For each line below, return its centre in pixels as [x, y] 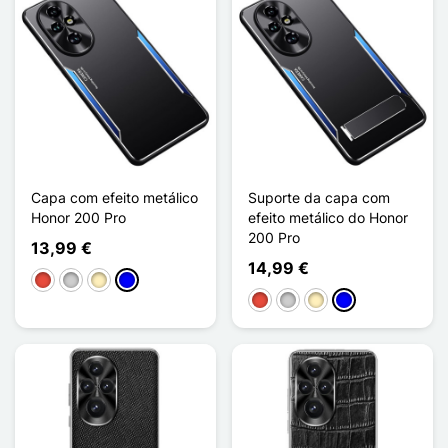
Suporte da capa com [319, 197]
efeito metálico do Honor [328, 217]
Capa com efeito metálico [114, 197]
